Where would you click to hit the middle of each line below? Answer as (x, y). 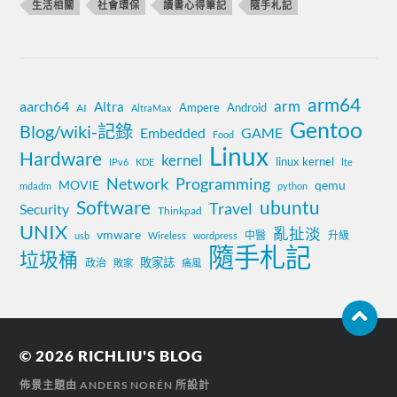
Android (247, 107)
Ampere (200, 107)
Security (45, 208)
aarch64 (45, 105)
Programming (223, 183)
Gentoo (327, 129)
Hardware (61, 158)
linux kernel (305, 161)
